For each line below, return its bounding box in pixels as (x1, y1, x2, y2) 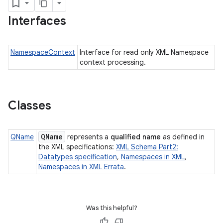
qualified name (111, 132, 161, 141)
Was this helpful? (86, 204, 137, 212)
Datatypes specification (38, 152, 117, 161)
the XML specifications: (38, 142, 116, 151)
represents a (65, 132, 111, 141)
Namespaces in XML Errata (38, 162, 124, 171)
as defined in (161, 132, 205, 141)
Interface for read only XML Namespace (80, 48, 209, 57)
